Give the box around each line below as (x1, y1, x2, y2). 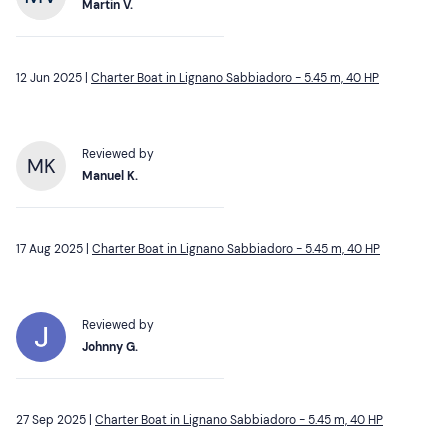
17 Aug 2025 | (16, 240, 92, 257)
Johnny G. (82, 338, 138, 355)
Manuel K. (82, 167, 138, 184)
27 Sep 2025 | (16, 411, 95, 428)
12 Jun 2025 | (16, 69, 91, 86)
